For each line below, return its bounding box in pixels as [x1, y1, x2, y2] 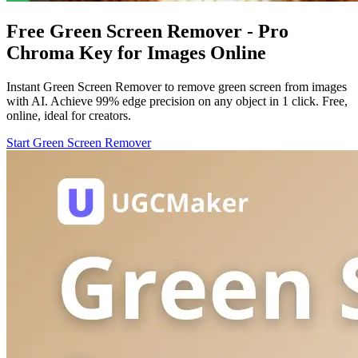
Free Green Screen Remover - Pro [6, 20, 288, 42]
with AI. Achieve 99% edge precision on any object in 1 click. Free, [6, 93, 348, 108]
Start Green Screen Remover [6, 135, 151, 149]
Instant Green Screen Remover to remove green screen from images [6, 79, 347, 93]
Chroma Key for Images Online [6, 42, 266, 63]
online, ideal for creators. [6, 108, 131, 122]
